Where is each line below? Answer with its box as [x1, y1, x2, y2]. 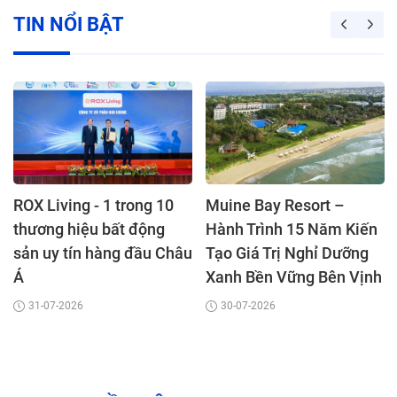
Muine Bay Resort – [206, 196, 345, 215]
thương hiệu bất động [13, 220, 165, 239]
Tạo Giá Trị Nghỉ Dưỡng [206, 244, 369, 263]
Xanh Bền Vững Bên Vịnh [206, 268, 382, 287]
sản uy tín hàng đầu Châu [13, 244, 192, 263]
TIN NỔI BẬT [13, 13, 124, 36]
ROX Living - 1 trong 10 [13, 196, 174, 215]
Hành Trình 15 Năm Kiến [206, 220, 378, 239]
